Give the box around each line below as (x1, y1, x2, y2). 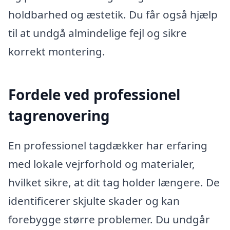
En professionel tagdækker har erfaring (8, 138, 207, 152)
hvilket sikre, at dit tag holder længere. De (8, 175, 220, 189)
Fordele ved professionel (8, 85, 180, 105)
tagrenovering (8, 106, 110, 126)
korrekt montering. (8, 44, 105, 59)
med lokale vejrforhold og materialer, (8, 156, 195, 171)
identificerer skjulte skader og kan (8, 193, 180, 208)
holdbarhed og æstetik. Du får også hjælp (8, 7, 218, 22)
